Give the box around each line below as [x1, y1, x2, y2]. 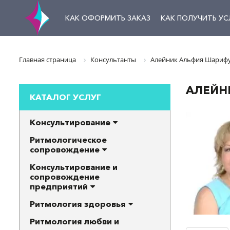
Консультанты [90, 55, 136, 64]
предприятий [30, 181, 88, 192]
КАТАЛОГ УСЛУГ [30, 92, 101, 103]
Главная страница [19, 55, 76, 64]
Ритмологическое [30, 135, 107, 145]
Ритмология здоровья [30, 199, 126, 209]
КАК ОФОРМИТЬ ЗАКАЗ [65, 13, 150, 23]
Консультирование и [30, 162, 118, 172]
